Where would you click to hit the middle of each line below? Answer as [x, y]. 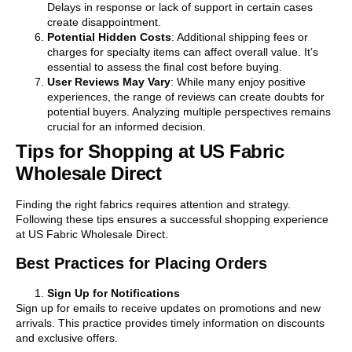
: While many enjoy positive [238, 81]
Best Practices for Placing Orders [141, 264]
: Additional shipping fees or [240, 37]
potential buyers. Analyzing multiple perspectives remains [189, 111]
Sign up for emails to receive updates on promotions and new [168, 308]
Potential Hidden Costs [109, 37]
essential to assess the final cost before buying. [165, 66]
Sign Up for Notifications [114, 293]
